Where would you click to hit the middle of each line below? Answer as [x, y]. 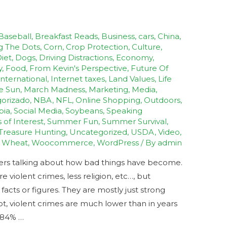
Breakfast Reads [67, 36]
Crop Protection [97, 47]
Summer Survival [135, 121]
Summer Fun [73, 121]
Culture [146, 47]
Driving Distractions [76, 57]
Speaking [125, 110]
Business [118, 36]
